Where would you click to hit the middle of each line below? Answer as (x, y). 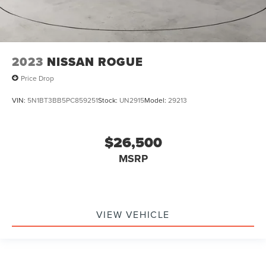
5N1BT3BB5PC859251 (63, 100)
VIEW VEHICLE (133, 215)
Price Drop (37, 78)
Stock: (109, 100)
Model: (156, 100)
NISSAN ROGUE (95, 62)
